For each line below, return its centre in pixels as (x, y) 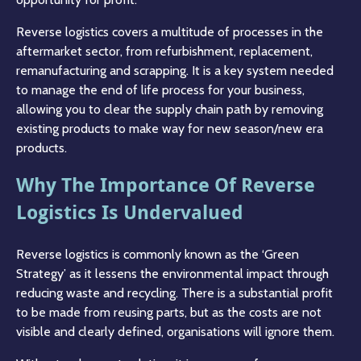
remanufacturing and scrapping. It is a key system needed (175, 70)
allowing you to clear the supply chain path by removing (170, 109)
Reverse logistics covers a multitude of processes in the (170, 31)
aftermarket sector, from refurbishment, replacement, (164, 51)
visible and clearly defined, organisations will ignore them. (175, 331)
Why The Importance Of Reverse (166, 184)
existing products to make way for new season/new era (170, 128)
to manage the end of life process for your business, (160, 89)
